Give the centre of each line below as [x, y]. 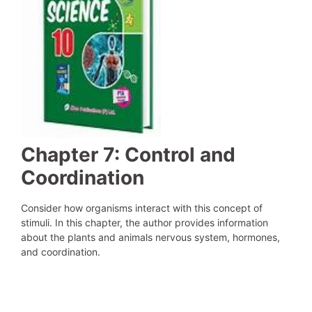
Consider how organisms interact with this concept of [142, 208]
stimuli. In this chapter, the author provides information [145, 222]
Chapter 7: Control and [128, 154]
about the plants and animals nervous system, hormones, [150, 237]
